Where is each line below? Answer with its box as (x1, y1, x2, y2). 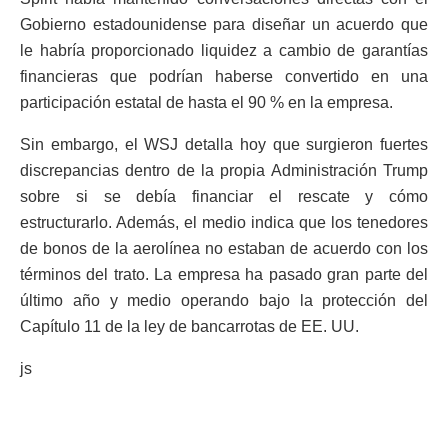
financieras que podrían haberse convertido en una (20, 68, 428, 86)
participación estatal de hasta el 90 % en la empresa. (20, 94, 393, 112)
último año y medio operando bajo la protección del (20, 292, 428, 310)
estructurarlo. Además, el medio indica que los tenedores (20, 214, 428, 232)
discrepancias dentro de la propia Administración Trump (20, 162, 428, 180)
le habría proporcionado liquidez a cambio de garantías (20, 42, 428, 60)
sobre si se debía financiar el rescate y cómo (20, 188, 428, 206)
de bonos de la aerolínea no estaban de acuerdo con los (20, 240, 428, 258)
